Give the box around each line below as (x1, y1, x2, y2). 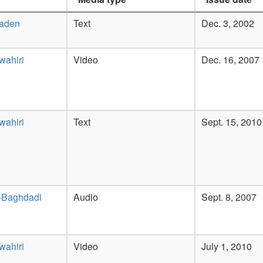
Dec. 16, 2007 (201, 53, 259, 66)
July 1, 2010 (201, 240, 252, 253)
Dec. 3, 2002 (201, 16, 254, 30)
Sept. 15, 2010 (201, 115, 262, 129)
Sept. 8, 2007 (201, 190, 257, 204)
